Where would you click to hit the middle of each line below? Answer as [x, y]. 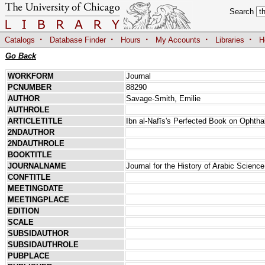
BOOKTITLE [30, 154]
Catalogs [20, 40]
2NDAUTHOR [31, 132]
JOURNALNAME [37, 166]
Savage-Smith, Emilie [163, 98]
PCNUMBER [29, 87]
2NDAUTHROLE [36, 143]
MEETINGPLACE [38, 199]
